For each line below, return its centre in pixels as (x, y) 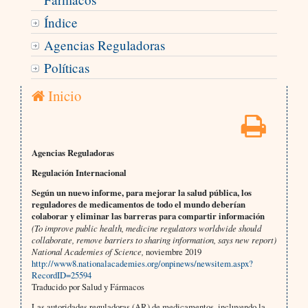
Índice (60, 23)
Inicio (63, 96)
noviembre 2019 (172, 252)
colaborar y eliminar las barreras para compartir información (148, 216)
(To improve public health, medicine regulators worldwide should (146, 228)
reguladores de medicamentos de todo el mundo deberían (138, 205)
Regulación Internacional (79, 173)
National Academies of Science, (87, 252)
